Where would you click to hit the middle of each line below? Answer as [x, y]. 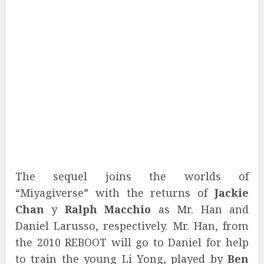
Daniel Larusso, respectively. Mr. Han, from [132, 226]
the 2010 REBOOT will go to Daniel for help [132, 242]
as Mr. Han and [200, 209]
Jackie [232, 193]
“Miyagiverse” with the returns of [115, 193]
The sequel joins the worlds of [132, 176]
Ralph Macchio [108, 209]
